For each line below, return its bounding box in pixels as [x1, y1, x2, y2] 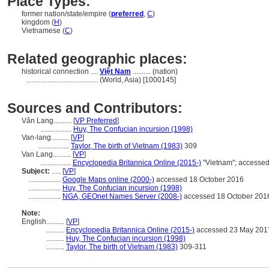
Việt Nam [100, 67, 131, 76]
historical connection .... [22, 67, 100, 76]
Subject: [22, 167, 50, 175]
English [22, 217, 46, 226]
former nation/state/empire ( [22, 10, 111, 18]
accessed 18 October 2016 [154, 175, 244, 184]
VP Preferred [75, 116, 117, 125]
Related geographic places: [7, 51, 187, 67]
